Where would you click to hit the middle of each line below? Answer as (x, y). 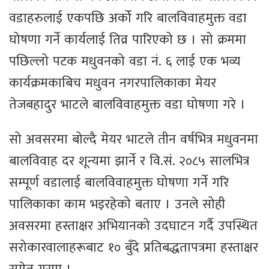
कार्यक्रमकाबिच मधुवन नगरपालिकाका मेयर (113, 83)
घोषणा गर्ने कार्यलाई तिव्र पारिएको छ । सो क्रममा (128, 40)
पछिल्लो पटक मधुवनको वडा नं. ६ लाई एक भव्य (125, 62)
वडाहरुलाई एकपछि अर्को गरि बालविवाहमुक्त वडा (128, 19)
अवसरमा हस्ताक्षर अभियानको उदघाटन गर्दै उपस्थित (133, 226)
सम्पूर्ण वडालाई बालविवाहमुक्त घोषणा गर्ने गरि (119, 183)
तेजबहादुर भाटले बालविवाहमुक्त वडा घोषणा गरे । (127, 105)
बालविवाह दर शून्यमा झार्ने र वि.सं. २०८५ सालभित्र (129, 162)
